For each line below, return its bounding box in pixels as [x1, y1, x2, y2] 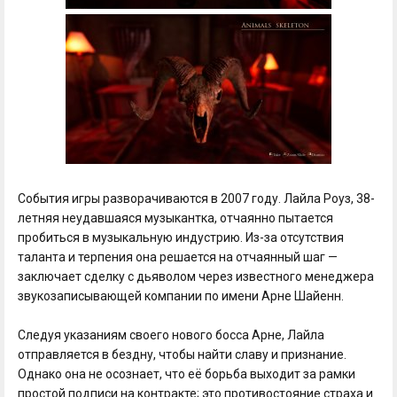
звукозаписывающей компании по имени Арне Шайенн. [18, 288, 344, 303]
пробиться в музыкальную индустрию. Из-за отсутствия [18, 230, 344, 245]
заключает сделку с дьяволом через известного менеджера [18, 269, 374, 284]
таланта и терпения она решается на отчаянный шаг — [18, 249, 338, 264]
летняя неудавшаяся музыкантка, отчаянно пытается [18, 210, 333, 225]
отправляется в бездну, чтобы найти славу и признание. [18, 346, 346, 362]
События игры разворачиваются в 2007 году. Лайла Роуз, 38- [18, 191, 375, 206]
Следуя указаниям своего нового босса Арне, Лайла [18, 327, 324, 342]
